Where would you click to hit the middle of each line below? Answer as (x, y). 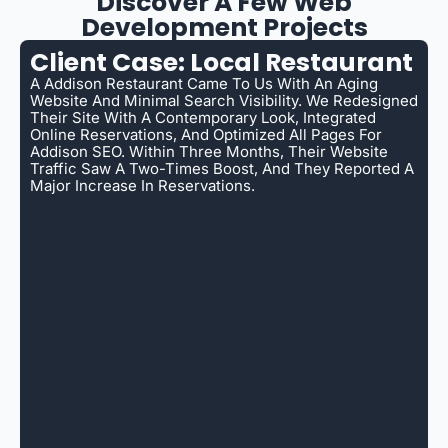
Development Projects (224, 27)
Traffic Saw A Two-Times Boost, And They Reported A (222, 168)
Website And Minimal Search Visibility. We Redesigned (224, 100)
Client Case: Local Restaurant (221, 62)
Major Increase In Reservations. (142, 185)
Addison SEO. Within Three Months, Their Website (209, 151)
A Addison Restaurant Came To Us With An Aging (204, 83)
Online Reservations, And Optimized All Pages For (206, 134)
